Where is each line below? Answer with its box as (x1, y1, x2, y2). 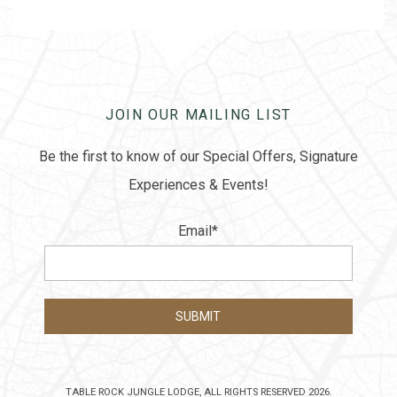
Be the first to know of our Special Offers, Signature (39, 148, 358, 165)
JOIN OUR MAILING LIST (105, 106, 292, 123)
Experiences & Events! (128, 176, 269, 193)
